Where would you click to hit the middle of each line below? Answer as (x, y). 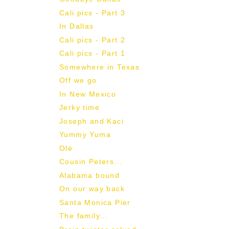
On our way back (92, 189)
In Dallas (76, 26)
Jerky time (79, 108)
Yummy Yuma (85, 135)
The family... (84, 216)
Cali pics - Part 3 (92, 13)
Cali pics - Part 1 (92, 53)
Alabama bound (89, 175)
